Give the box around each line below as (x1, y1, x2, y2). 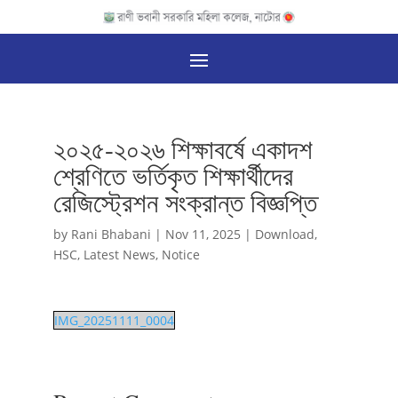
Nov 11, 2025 (164, 226, 241, 243)
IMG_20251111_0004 (53, 312, 174, 330)
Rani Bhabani (70, 226, 151, 243)
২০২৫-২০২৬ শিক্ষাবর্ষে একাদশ (52, 131, 313, 167)
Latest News (83, 246, 155, 264)
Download (254, 226, 314, 243)
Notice (161, 246, 200, 264)
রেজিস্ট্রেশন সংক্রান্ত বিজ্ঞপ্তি (52, 184, 317, 220)
